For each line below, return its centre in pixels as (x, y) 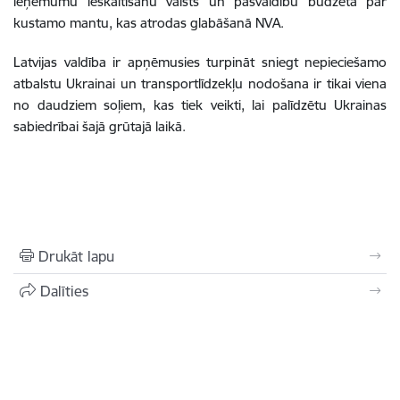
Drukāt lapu (76, 256)
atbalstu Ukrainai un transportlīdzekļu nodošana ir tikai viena (200, 83)
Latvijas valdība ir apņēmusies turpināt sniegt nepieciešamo (200, 62)
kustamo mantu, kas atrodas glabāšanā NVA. (149, 22)
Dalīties (64, 291)
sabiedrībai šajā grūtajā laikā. (100, 126)
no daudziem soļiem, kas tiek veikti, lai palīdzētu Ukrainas (200, 104)
